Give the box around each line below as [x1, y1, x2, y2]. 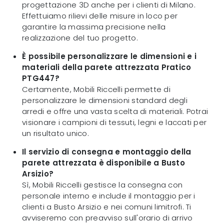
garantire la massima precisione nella [22, 21, 166, 32]
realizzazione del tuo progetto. [22, 32, 138, 43]
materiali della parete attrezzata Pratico [22, 62, 191, 73]
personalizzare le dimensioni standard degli [22, 95, 187, 106]
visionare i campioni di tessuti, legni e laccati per [22, 117, 206, 128]
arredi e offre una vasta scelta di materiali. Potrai [22, 106, 208, 117]
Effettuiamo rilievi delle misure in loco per [22, 10, 177, 21]
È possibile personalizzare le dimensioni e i [22, 51, 196, 62]
